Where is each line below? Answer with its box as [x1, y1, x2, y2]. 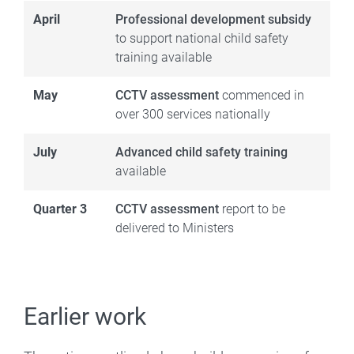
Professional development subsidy [115, 11, 311, 27]
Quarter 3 [33, 201, 87, 217]
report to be [219, 201, 285, 217]
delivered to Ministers [115, 220, 234, 235]
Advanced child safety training [115, 144, 288, 160]
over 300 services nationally [115, 106, 270, 122]
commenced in [219, 87, 304, 103]
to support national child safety [115, 30, 288, 46]
